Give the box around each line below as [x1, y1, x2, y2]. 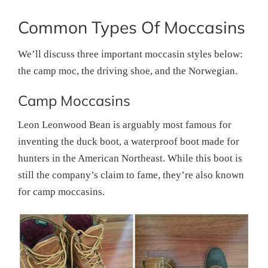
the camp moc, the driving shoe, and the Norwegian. [18, 65, 237, 77]
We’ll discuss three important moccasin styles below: [18, 48, 243, 60]
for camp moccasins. [18, 186, 105, 197]
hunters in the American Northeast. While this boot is [18, 153, 242, 164]
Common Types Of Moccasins [18, 17, 245, 38]
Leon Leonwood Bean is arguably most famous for [18, 119, 232, 130]
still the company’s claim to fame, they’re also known [18, 169, 244, 181]
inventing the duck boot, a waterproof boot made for [18, 136, 239, 147]
